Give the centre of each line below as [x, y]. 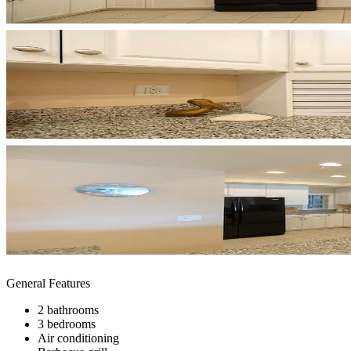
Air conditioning [78, 338]
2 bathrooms [68, 309]
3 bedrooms [67, 324]
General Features [48, 283]
